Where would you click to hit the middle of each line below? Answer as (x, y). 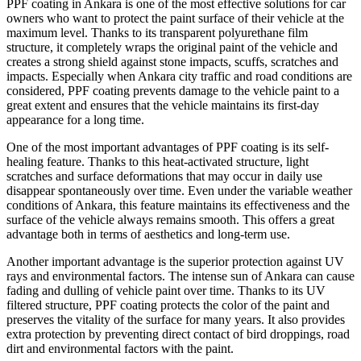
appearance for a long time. (75, 119)
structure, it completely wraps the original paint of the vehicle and (172, 47)
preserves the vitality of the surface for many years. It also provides (176, 319)
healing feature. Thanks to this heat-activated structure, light (158, 161)
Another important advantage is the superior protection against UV (175, 261)
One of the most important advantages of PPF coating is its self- (168, 147)
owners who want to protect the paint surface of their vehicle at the (175, 18)
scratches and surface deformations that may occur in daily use (164, 176)
